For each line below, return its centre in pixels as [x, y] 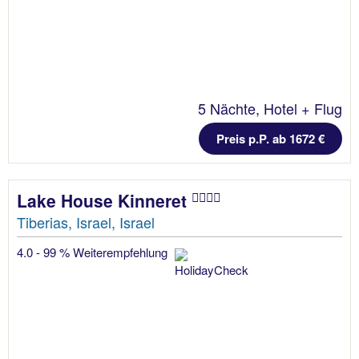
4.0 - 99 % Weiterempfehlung [94, 252]
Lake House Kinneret [104, 201]
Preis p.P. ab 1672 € [270, 139]
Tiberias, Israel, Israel [86, 222]
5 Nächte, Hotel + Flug [270, 109]
